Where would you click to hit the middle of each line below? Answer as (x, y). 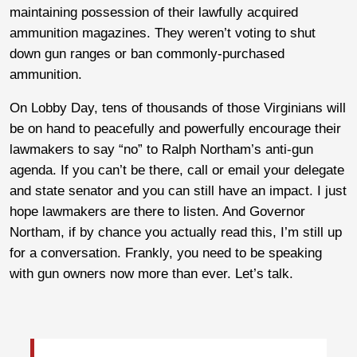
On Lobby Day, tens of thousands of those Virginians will (178, 108)
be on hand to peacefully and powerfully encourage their (175, 128)
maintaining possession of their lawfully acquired (154, 12)
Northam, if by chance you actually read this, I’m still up (176, 232)
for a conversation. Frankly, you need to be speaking (166, 253)
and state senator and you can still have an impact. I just (178, 190)
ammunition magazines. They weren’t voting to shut (163, 33)
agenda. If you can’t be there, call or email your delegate (177, 170)
